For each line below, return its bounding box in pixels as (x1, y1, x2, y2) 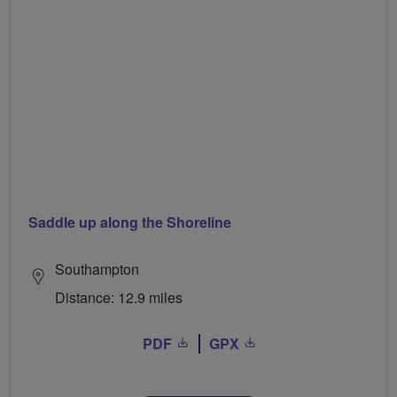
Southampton (55, 258, 139, 279)
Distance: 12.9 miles (55, 286, 183, 307)
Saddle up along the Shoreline (28, 211, 231, 232)
